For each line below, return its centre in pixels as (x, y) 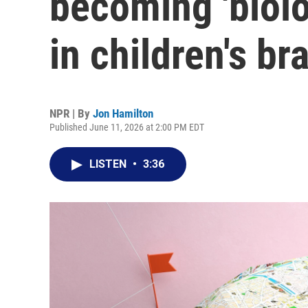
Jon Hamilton (123, 113)
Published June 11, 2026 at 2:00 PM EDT (127, 127)
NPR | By (71, 113)
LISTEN (109, 164)
